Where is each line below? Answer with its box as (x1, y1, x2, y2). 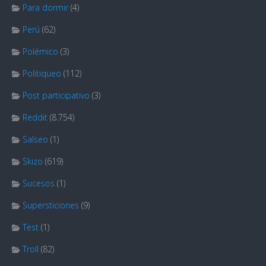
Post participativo (23, 90, 90, 102)
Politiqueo (23, 68, 61, 80)
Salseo (23, 134, 48, 145)
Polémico (23, 46, 58, 58)
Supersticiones (23, 199, 79, 211)
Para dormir (23, 2, 68, 14)
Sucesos (23, 178, 55, 189)
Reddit (23, 112, 47, 123)
